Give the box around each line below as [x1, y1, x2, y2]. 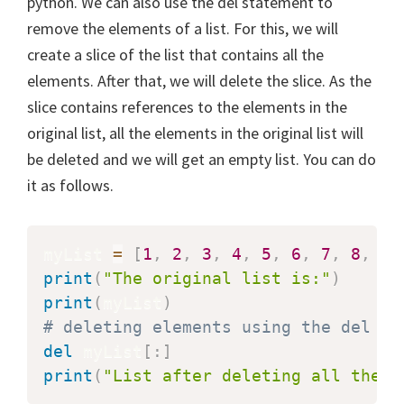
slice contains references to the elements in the [27, 96, 347, 117]
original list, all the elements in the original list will [27, 122, 363, 143]
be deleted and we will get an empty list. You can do [27, 148, 376, 170]
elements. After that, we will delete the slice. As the [27, 69, 372, 91]
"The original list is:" [103, 268, 331, 288]
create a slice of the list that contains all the [27, 43, 324, 65]
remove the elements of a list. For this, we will [27, 17, 338, 39]
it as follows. [27, 174, 114, 196]
